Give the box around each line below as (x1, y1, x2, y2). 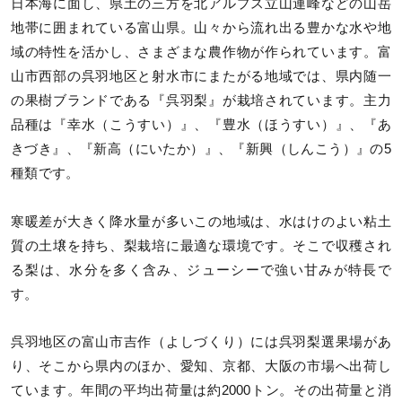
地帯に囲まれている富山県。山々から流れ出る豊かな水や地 (11, 21, 391, 36)
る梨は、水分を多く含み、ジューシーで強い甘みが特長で (11, 262, 391, 277)
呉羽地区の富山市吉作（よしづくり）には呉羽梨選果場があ (11, 334, 391, 349)
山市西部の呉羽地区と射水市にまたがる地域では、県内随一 (11, 69, 391, 84)
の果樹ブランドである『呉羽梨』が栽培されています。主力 (11, 93, 391, 109)
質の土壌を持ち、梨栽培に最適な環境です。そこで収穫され (11, 238, 391, 253)
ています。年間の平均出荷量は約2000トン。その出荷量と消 (11, 382, 391, 398)
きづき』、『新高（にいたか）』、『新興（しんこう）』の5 (11, 142, 391, 157)
